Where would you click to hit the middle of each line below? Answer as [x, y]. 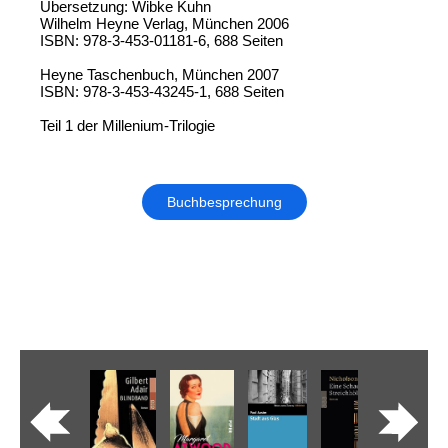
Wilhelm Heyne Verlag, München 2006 [164, 23]
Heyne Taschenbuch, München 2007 [159, 74]
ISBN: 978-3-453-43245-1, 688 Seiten [162, 91]
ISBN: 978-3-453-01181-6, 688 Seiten [161, 40]
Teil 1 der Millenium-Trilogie [127, 125]
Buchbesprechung [224, 201]
